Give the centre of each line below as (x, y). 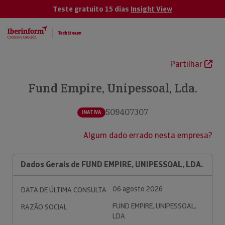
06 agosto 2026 (138, 189)
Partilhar (187, 64)
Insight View (151, 9)
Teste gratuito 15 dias (92, 9)
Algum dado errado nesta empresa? (148, 135)
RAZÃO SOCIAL (44, 207)
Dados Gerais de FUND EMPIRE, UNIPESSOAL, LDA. (112, 164)
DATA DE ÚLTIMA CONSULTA (64, 190)
